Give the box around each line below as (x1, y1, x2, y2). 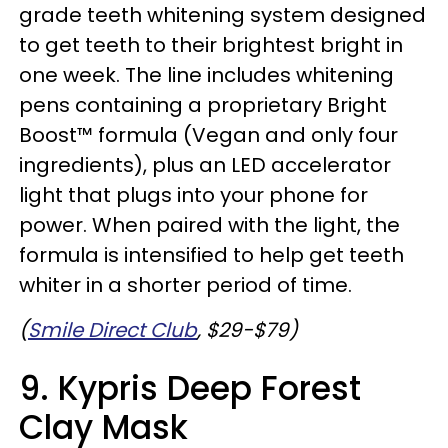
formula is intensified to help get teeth (19, 241, 404, 270)
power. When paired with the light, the (19, 211, 400, 240)
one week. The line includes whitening (19, 61, 394, 90)
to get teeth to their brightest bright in (19, 31, 403, 60)
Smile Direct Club (28, 316, 197, 345)
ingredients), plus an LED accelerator (19, 151, 391, 180)
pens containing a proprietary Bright (19, 91, 387, 120)
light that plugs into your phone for (19, 181, 368, 210)
